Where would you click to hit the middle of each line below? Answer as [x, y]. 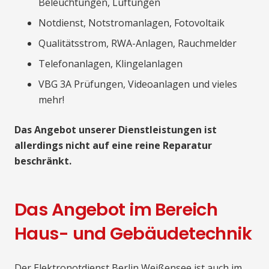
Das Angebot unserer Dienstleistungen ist [116, 129]
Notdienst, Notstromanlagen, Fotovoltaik [131, 23]
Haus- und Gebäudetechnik [133, 233]
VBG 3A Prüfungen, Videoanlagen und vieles [138, 84]
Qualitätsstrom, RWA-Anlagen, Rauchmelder [138, 43]
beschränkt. [43, 161]
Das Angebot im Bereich [116, 209]
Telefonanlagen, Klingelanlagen [110, 63]
